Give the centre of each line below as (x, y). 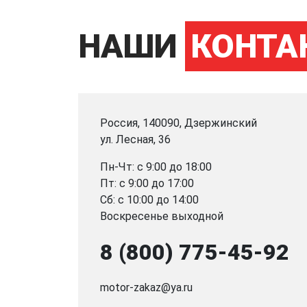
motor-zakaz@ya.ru (146, 287)
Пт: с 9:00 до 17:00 (147, 183)
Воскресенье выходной (162, 216)
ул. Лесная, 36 (135, 139)
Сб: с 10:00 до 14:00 (149, 199)
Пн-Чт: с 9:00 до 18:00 (156, 167)
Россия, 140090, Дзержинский (179, 123)
